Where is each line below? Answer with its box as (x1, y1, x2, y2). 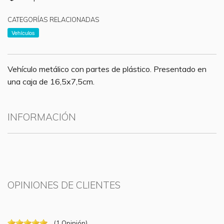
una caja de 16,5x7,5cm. (7, 76, 94, 86)
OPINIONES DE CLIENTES (7, 179, 120, 191)
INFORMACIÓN (7, 110, 76, 123)
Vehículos (11, 28, 35, 36)
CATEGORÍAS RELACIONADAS (7, 15, 99, 24)
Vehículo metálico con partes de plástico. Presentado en (7, 63, 206, 74)
